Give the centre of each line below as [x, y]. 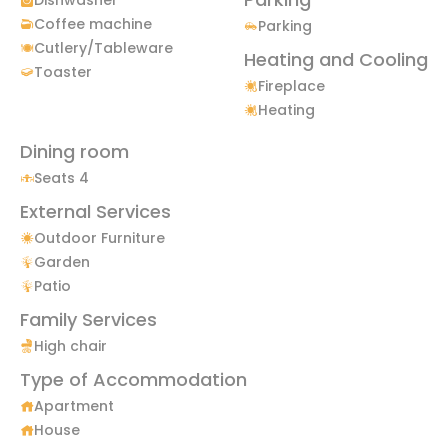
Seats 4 [61, 177]
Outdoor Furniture [99, 237]
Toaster [63, 71]
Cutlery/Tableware [103, 47]
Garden [62, 261]
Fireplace [291, 85]
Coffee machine [93, 23]
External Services [95, 211]
